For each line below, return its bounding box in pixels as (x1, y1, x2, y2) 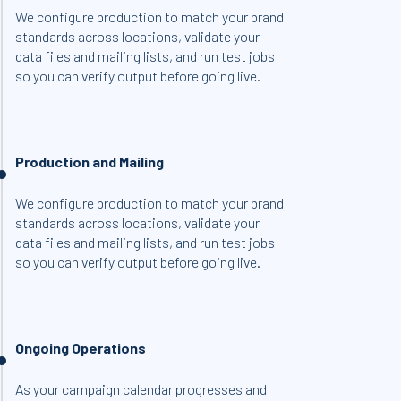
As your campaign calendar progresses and (15, 380, 268, 397)
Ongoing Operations (15, 339, 147, 356)
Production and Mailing (15, 153, 165, 170)
